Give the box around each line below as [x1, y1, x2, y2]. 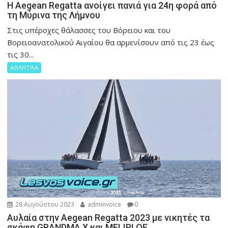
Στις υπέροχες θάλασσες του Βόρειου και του [7, 25, 171, 36]
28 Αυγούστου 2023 [14, 200, 75, 209]
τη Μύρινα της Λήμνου [7, 10, 101, 21]
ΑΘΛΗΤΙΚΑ [10, 64, 39, 72]
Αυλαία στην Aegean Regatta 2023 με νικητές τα [7, 212, 210, 223]
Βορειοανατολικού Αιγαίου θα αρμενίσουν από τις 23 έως [7, 37, 215, 48]
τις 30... [7, 49, 34, 60]
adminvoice [86, 200, 122, 209]
